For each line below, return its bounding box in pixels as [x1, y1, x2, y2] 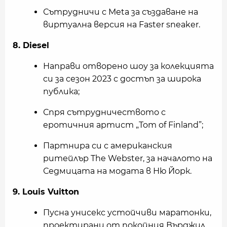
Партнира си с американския [43, 141, 172, 151]
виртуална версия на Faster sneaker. [43, 20, 200, 30]
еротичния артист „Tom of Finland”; [43, 120, 203, 130]
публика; [43, 87, 80, 97]
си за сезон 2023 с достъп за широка [43, 74, 201, 84]
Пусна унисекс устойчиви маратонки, [43, 208, 211, 218]
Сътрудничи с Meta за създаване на [43, 7, 198, 17]
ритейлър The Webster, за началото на [43, 154, 212, 164]
